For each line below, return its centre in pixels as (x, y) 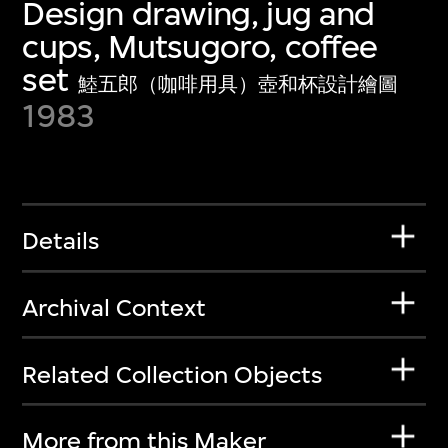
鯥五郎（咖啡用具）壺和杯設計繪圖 (238, 84)
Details (61, 241)
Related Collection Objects (172, 374)
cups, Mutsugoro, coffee (200, 46)
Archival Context (114, 307)
